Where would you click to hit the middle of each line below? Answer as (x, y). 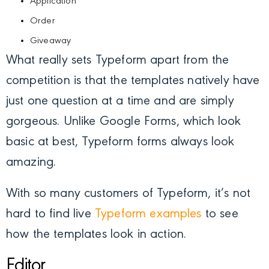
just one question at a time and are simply (120, 101)
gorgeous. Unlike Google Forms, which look (124, 122)
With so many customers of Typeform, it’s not (128, 194)
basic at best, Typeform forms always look (120, 142)
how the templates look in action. (98, 234)
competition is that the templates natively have (133, 81)
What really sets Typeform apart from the (118, 60)
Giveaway (51, 41)
